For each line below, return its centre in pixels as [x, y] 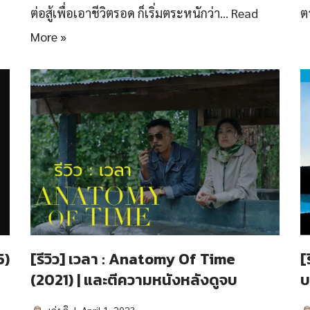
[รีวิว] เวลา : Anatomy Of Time [133, 259]
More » [48, 36]
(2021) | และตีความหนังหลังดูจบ [134, 280]
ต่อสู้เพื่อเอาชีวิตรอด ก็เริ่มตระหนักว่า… [131, 13]
